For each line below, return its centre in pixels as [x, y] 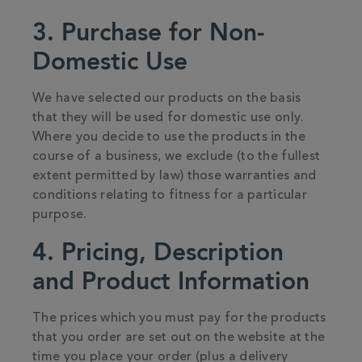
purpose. [60, 215]
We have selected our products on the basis [167, 99]
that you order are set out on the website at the [179, 338]
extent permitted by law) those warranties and [175, 176]
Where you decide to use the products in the [169, 137]
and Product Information [171, 281]
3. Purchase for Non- [148, 32]
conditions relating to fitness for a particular [170, 196]
